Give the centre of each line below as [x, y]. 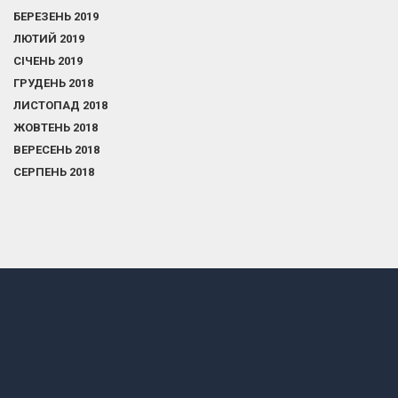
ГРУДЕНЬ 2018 [53, 83]
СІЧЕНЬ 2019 [48, 61]
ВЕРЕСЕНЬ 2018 [56, 150]
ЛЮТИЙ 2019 [49, 39]
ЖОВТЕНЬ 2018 [56, 127]
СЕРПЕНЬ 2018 [54, 172]
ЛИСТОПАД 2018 [60, 105]
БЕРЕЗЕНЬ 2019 [56, 16]
